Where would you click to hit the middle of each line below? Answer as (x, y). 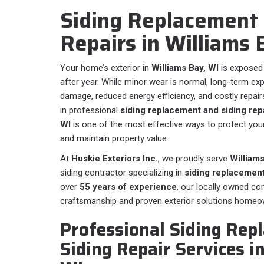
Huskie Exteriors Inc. (115, 159)
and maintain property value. (114, 139)
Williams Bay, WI (185, 68)
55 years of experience (128, 187)
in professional (90, 110)
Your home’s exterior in (106, 68)
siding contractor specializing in (122, 173)
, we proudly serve (194, 159)
